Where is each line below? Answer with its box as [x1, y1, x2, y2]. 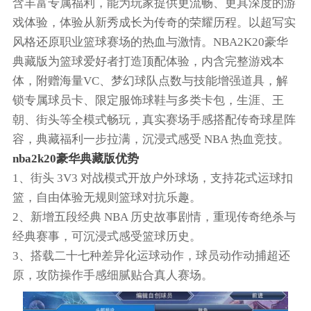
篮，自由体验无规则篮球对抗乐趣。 [12, 190, 201, 204]
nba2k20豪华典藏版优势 [12, 151, 139, 165]
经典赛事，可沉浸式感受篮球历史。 [12, 229, 201, 243]
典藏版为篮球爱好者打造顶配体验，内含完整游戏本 [12, 54, 284, 68]
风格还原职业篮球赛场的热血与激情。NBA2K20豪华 [12, 35, 288, 49]
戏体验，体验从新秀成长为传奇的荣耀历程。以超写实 [12, 15, 296, 29]
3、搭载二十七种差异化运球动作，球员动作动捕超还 [12, 249, 290, 262]
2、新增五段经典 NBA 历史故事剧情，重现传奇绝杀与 [12, 210, 296, 224]
